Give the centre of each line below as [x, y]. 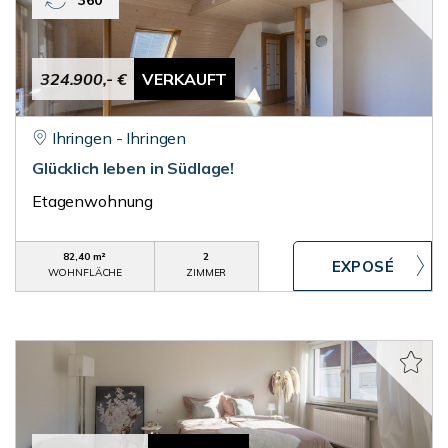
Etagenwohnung [93, 201]
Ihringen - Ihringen [119, 138]
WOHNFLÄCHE [85, 272]
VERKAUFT [185, 79]
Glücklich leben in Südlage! [133, 168]
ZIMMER [206, 272]
